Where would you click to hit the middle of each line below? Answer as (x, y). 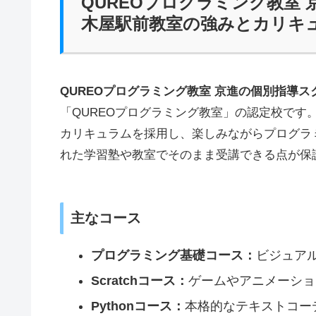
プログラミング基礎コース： (173, 256)
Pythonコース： (138, 306)
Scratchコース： (139, 281)
